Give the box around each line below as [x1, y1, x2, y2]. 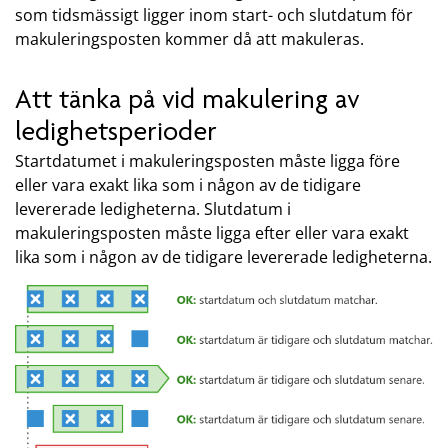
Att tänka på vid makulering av [15, 83, 360, 116]
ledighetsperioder [15, 115, 217, 148]
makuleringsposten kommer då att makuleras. [15, 28, 364, 51]
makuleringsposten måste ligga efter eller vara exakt [15, 222, 409, 244]
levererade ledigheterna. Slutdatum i [15, 198, 291, 220]
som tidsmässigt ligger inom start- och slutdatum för [15, 4, 413, 27]
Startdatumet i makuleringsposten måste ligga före [15, 150, 400, 172]
